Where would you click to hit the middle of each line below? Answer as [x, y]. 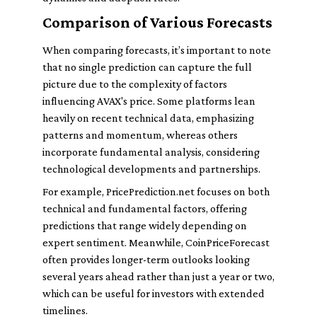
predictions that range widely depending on [145, 225]
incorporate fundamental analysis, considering [151, 152]
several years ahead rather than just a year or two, [158, 276]
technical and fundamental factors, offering [145, 208]
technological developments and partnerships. [151, 169]
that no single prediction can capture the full [147, 67]
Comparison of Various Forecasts [157, 22]
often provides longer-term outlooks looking [146, 259]
